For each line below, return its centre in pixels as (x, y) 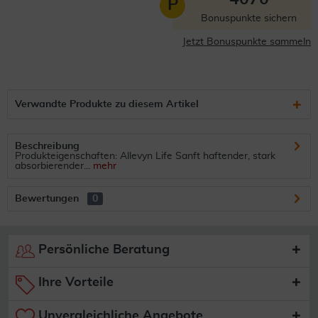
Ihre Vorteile (74, 283)
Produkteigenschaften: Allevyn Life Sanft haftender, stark (145, 156)
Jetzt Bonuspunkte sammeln (247, 42)
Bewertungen (47, 199)
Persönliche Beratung (102, 250)
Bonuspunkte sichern (249, 18)
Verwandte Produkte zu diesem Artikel (107, 104)
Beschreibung (47, 146)
